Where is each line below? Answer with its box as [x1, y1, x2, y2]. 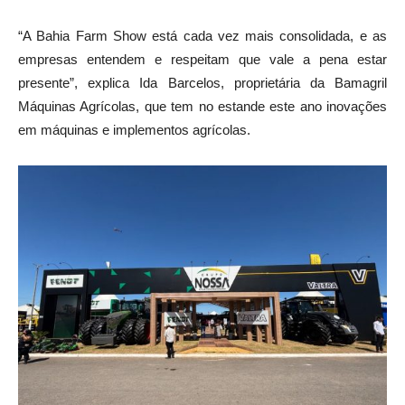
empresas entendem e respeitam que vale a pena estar [18, 52, 387, 68]
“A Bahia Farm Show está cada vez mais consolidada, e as [18, 28, 387, 44]
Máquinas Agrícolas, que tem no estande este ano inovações [18, 99, 387, 115]
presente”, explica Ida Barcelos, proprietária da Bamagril [18, 75, 387, 91]
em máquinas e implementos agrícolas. [18, 122, 250, 138]
